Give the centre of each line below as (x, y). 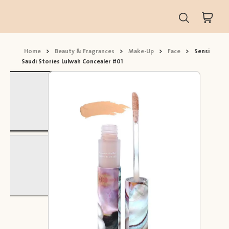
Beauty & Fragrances (85, 51)
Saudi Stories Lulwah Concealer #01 (72, 62)
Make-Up (141, 51)
